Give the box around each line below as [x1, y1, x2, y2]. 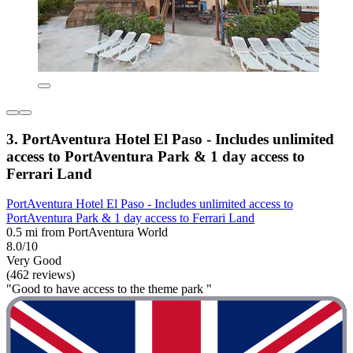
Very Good [6, 254, 61, 268]
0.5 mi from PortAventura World [6, 225, 168, 240]
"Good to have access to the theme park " [6, 282, 212, 296]
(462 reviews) [6, 268, 75, 282]
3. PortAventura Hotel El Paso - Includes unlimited [6, 130, 334, 147]
